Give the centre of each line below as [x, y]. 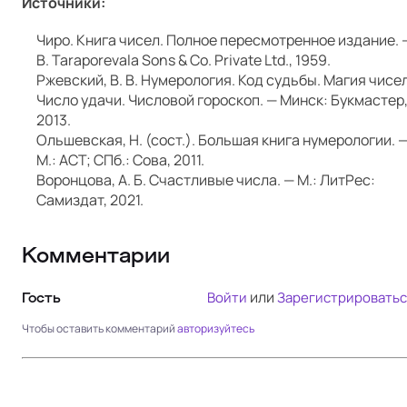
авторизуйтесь [216, 329]
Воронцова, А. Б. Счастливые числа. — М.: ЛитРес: [206, 180]
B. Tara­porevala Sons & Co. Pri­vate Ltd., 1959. [184, 60]
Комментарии [96, 256]
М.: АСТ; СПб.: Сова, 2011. [120, 160]
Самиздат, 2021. [90, 200]
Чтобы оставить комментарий [99, 329]
